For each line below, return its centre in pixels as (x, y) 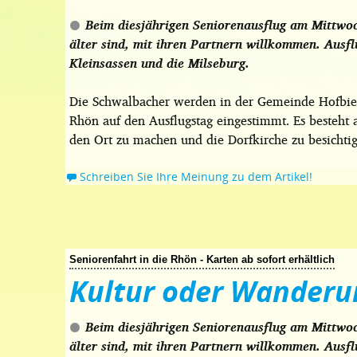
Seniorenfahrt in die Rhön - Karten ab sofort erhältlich (202, 259)
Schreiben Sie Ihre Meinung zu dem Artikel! (196, 177)
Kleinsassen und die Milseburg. (159, 63)
